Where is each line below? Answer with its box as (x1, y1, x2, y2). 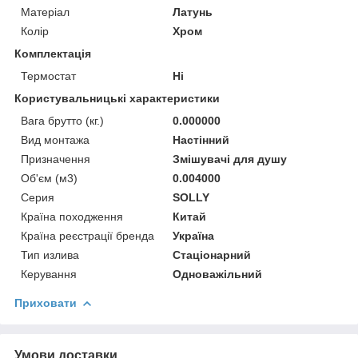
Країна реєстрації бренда (21, 229, 154, 242)
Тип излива (21, 248, 79, 261)
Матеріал (21, 5, 70, 18)
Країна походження (21, 209, 123, 223)
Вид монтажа (21, 133, 89, 146)
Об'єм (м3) (21, 171, 78, 185)
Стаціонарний (173, 248, 252, 261)
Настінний (173, 133, 230, 146)
